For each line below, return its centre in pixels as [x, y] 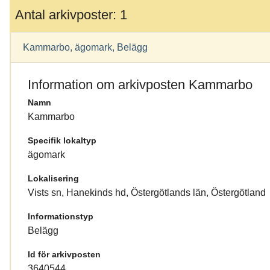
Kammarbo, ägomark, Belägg [85, 48]
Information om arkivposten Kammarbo [140, 85]
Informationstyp [61, 217]
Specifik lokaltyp [62, 141]
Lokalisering [53, 179]
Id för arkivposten [64, 255]
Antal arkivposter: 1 [71, 14]
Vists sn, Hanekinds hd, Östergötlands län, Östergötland [147, 193]
